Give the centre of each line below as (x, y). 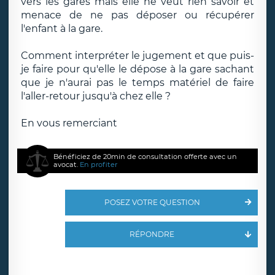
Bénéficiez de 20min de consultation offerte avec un (145, 157)
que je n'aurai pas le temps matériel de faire (137, 83)
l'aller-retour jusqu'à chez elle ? (96, 96)
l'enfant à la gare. (62, 29)
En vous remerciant (69, 123)
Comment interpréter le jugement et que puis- (137, 56)
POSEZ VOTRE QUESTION (152, 202)
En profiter (99, 165)
